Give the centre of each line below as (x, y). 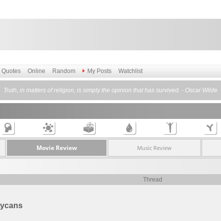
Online (37, 71)
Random (64, 71)
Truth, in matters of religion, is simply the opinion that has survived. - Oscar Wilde (110, 90)
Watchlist (130, 71)
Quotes (11, 71)
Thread (153, 180)
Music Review (154, 148)
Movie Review (56, 148)
